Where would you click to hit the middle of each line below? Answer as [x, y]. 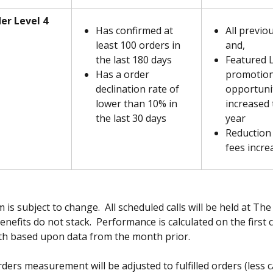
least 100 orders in [139, 45]
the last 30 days [131, 119]
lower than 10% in [138, 104]
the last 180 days [134, 60]
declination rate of [139, 89]
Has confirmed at [136, 31]
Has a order [124, 75]
